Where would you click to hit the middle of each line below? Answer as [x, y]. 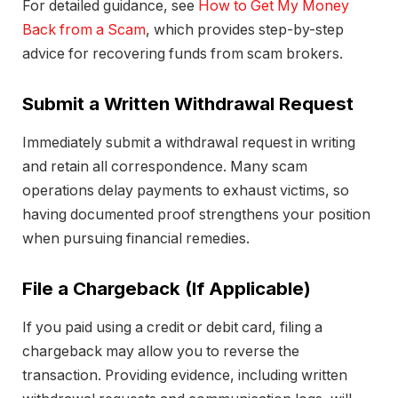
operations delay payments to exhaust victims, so [186, 190]
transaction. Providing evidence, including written [185, 375]
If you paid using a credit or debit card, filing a [172, 327]
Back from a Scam [84, 29]
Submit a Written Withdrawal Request [188, 103]
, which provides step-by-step [245, 29]
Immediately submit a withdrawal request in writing [189, 142]
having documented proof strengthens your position [196, 214]
